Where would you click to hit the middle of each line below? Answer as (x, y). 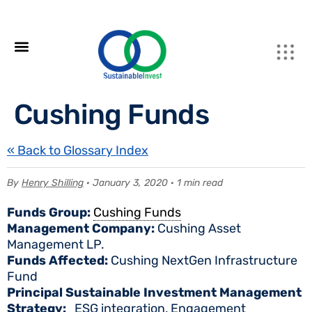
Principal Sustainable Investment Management (154, 292)
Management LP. (56, 244)
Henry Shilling (53, 183)
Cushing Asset (199, 228)
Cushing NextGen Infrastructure (204, 260)
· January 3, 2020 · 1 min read (153, 183)
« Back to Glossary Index (78, 150)
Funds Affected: (59, 260)
